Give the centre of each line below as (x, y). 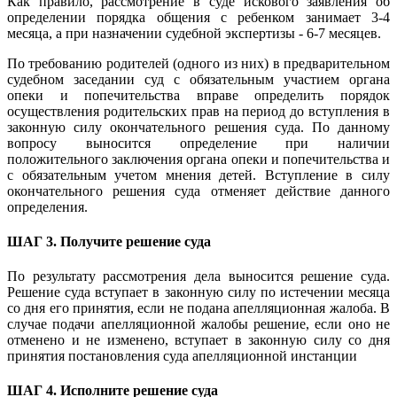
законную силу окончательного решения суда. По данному (198, 127)
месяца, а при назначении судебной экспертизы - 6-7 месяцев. (196, 33)
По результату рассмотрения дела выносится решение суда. (198, 276)
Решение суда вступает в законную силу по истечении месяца (198, 292)
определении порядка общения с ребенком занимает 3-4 (198, 17)
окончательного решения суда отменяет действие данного (198, 191)
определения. (47, 206)
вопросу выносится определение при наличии (198, 143)
